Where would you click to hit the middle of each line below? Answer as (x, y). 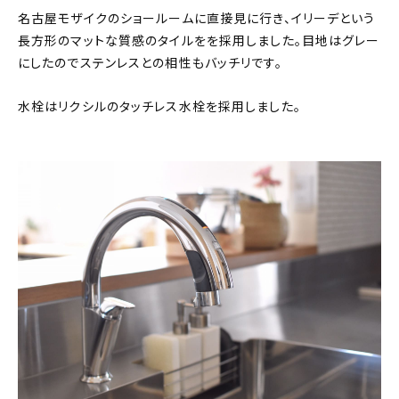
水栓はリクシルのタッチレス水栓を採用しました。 (159, 107)
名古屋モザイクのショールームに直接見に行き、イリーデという (197, 19)
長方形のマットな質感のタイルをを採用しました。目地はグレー (199, 41)
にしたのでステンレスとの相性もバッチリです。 (150, 64)
